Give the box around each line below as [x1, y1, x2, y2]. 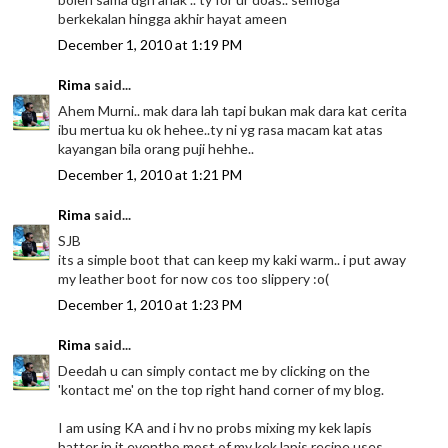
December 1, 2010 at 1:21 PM [58, 166, 243, 184]
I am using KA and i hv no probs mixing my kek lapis [58, 419, 373, 437]
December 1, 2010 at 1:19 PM [58, 36, 243, 54]
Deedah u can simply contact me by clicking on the [58, 362, 371, 380]
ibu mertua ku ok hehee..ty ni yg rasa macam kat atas [58, 121, 384, 139]
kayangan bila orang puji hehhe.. [58, 140, 255, 158]
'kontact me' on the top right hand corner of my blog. [58, 381, 385, 399]
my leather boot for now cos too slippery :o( [58, 270, 330, 288]
